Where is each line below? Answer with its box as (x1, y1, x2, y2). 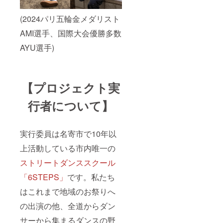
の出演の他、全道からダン (20, 200, 115, 212)
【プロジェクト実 (21, 79, 120, 97)
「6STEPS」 (20, 171, 67, 183)
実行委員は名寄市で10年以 (20, 128, 116, 140)
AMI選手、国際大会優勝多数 (20, 27, 121, 39)
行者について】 (28, 97, 114, 114)
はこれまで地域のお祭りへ (20, 186, 115, 198)
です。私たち (67, 171, 115, 183)
